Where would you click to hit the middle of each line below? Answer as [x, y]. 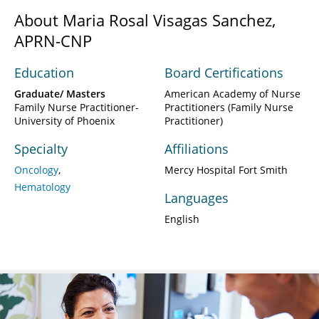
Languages [197, 198]
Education [44, 73]
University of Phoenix [64, 121]
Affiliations [197, 149]
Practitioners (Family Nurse [229, 108]
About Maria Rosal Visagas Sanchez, [145, 20]
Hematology [42, 187]
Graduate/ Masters [60, 94]
